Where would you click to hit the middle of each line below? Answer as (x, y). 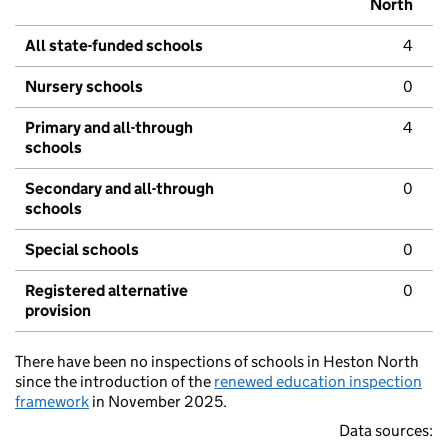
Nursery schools (84, 87)
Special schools (82, 250)
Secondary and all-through (119, 189)
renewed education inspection (318, 382)
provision (58, 311)
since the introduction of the (114, 382)
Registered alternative (106, 291)
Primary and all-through (109, 128)
